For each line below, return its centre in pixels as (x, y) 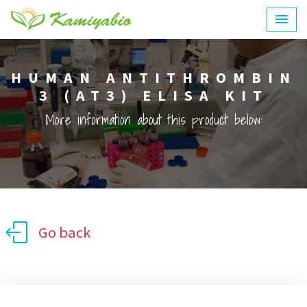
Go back (64, 232)
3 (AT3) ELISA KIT (153, 95)
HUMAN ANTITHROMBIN (153, 77)
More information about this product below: (153, 120)
